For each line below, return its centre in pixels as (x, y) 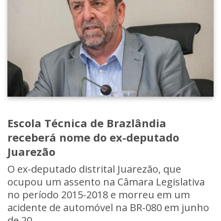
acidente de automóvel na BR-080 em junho (108, 208)
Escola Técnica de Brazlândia (87, 123)
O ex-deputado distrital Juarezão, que (94, 169)
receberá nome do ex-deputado (93, 137)
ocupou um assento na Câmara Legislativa (106, 182)
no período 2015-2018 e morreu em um (99, 195)
